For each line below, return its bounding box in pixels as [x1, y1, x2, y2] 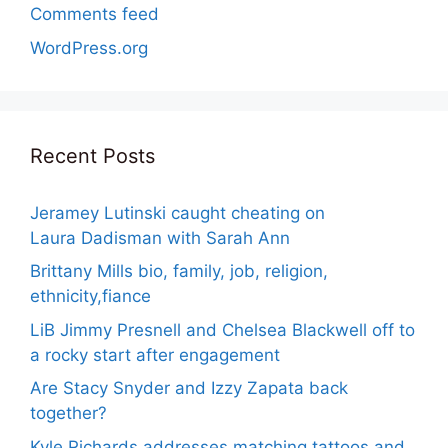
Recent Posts [30, 143, 155, 168]
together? [30, 403, 107, 424]
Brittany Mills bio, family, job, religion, [30, 261, 328, 282]
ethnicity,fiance [30, 286, 151, 307]
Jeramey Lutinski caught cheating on [30, 202, 325, 223]
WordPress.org [30, 37, 148, 58]
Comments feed [30, 4, 159, 25]
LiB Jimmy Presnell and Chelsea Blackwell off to [30, 319, 415, 340]
